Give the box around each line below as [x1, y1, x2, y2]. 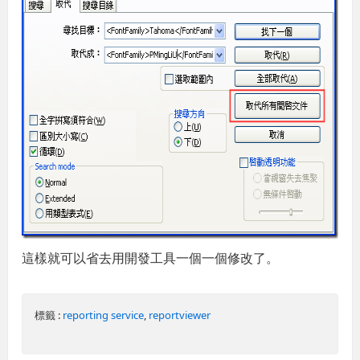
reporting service [63, 307, 145, 322]
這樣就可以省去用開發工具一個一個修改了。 [22, 248, 280, 267]
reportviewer [149, 307, 211, 322]
